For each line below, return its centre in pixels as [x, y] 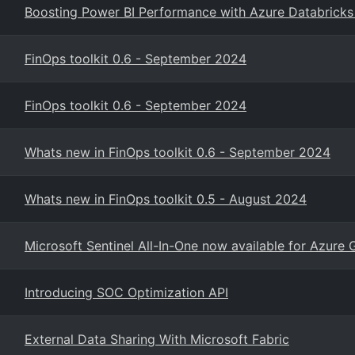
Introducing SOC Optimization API [126, 292]
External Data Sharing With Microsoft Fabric [157, 339]
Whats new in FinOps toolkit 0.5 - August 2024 [166, 199]
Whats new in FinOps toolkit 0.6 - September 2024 [177, 152]
